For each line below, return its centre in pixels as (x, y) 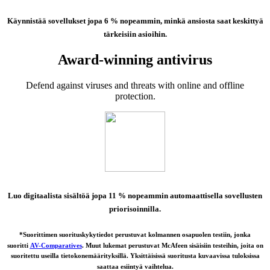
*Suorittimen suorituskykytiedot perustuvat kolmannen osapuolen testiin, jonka (135, 234)
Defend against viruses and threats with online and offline (135, 86)
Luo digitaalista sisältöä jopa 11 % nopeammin (89, 195)
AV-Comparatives (56, 245)
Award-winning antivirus (135, 60)
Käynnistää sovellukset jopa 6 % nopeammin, (85, 20)
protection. (135, 96)
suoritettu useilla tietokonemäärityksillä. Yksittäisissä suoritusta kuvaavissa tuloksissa (135, 256)
